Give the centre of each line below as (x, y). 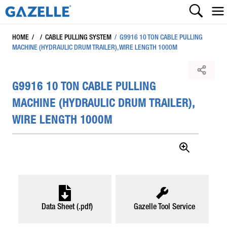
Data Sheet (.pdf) (67, 207)
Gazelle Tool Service (164, 207)
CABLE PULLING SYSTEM (78, 37)
